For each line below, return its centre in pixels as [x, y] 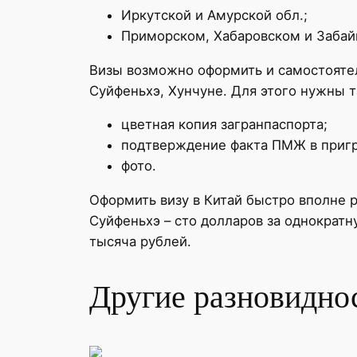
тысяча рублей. [140, 242]
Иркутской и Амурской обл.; [214, 15]
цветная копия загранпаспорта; [224, 125]
